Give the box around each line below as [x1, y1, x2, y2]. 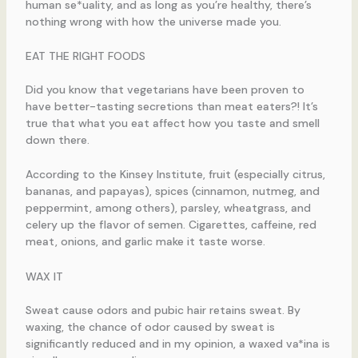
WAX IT [25, 268, 63, 284]
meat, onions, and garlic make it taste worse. [25, 234, 265, 249]
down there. [25, 133, 89, 148]
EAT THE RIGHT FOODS [25, 49, 145, 64]
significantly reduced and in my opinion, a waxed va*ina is [25, 336, 330, 351]
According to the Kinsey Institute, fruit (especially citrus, [25, 167, 325, 182]
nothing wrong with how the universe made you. [25, 14, 281, 29]
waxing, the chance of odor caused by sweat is [25, 319, 275, 334]
